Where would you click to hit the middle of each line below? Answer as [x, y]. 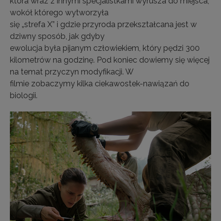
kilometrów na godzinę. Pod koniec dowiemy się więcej [110, 60]
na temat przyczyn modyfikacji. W [72, 72]
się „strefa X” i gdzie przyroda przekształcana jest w [103, 24]
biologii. [24, 95]
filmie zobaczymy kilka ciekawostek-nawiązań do [100, 84]
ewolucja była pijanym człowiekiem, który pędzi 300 [105, 48]
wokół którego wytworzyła [59, 13]
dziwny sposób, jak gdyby [57, 36]
